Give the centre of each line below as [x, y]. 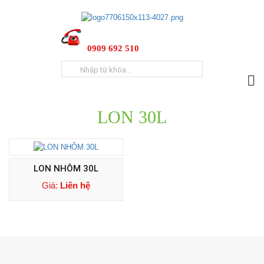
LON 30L [132, 117]
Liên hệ [75, 185]
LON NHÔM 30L [66, 169]
